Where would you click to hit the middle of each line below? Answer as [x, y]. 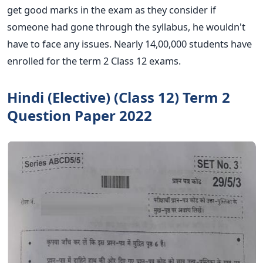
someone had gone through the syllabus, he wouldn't [126, 26]
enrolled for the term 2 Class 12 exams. [94, 60]
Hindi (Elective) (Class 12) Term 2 [119, 97]
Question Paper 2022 [80, 115]
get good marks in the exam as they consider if [112, 9]
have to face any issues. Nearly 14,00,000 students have [129, 43]
